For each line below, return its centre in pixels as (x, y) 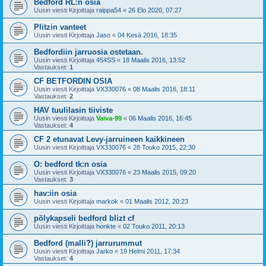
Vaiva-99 (109, 118)
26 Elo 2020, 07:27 (155, 10)
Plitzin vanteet (60, 27)
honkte (106, 226)
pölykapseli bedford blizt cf (84, 218)
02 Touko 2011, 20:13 (154, 226)
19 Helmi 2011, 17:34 (150, 251)
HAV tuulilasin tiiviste (73, 110)
